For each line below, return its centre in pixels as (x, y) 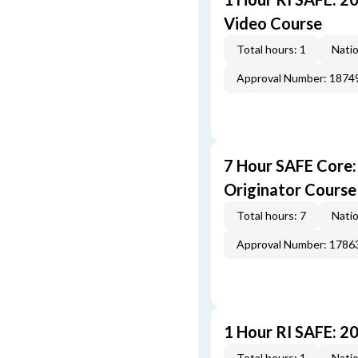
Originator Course (290, 189)
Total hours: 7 (271, 215)
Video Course (273, 23)
